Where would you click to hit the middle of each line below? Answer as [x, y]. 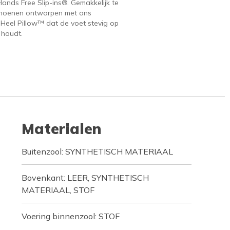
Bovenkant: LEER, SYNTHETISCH [85, 178]
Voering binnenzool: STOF [70, 216]
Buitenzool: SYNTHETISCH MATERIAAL [97, 152]
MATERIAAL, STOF [58, 190]
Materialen [61, 129]
